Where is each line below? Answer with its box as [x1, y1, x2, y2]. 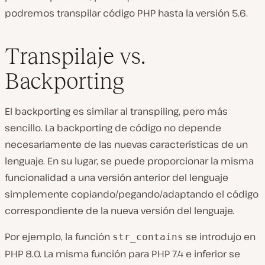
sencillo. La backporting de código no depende [5, 121, 221, 135]
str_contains [112, 231, 183, 243]
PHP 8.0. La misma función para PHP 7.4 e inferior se [5, 247, 240, 261]
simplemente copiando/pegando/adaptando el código [5, 188, 258, 201]
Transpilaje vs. [5, 43, 146, 69]
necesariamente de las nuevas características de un [5, 138, 248, 151]
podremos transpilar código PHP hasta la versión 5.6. [5, 6, 248, 20]
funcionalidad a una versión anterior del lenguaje [5, 171, 228, 185]
